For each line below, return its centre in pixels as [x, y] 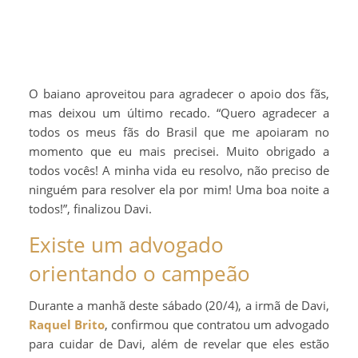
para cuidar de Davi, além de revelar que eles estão [179, 344]
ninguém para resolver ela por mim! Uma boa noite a [179, 190]
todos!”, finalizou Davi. [90, 209]
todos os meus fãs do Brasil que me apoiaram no [179, 132]
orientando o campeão [139, 274]
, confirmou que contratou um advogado [217, 325]
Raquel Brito [67, 325]
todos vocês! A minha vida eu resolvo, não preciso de [179, 171]
